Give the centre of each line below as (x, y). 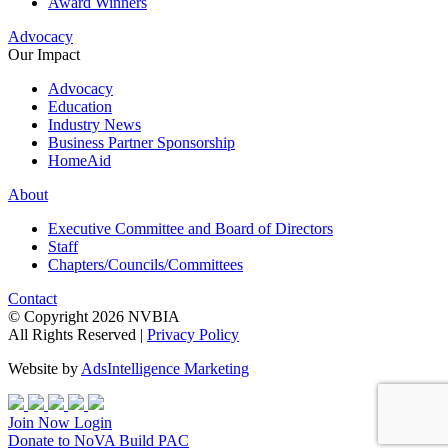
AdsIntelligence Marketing (165, 368)
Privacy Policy (193, 334)
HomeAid (79, 160)
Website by (44, 368)
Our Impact (44, 54)
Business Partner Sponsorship (141, 142)
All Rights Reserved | (77, 334)
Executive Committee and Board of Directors (190, 228)
